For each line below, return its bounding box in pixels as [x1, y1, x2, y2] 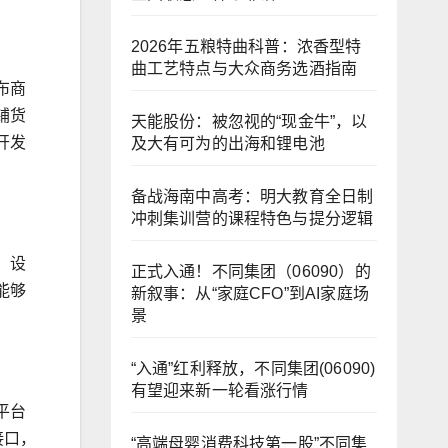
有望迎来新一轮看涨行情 [130, 382, 309, 399]
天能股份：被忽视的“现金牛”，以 [130, 113, 368, 130]
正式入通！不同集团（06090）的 [130, 263, 371, 280]
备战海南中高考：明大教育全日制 [130, 188, 374, 205]
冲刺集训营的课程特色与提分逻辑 [130, 210, 374, 227]
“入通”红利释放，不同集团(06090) [130, 360, 376, 377]
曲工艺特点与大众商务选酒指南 [130, 60, 358, 77]
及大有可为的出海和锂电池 [130, 135, 325, 152]
